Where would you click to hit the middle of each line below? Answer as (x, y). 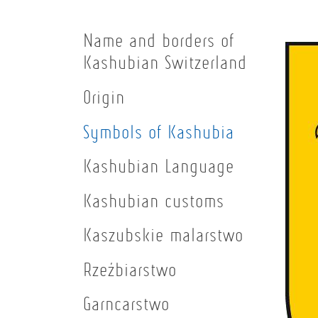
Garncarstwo (126, 304)
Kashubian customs (154, 200)
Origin (104, 97)
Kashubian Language (159, 166)
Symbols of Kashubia (159, 131)
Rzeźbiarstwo (130, 269)
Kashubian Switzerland (165, 62)
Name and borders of (159, 40)
